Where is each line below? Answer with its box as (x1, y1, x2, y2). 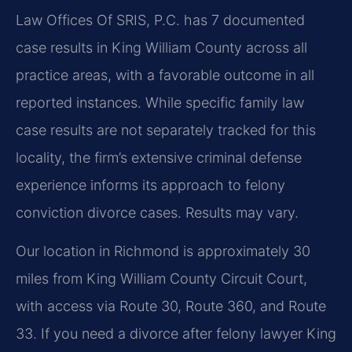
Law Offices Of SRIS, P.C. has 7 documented (16, 11, 305, 28)
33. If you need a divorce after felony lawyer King (16, 325, 336, 343)
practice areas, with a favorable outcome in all (16, 66, 314, 83)
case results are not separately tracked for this (16, 121, 316, 138)
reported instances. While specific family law (16, 93, 304, 111)
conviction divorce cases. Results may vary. (16, 203, 299, 221)
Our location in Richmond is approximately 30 (16, 243, 310, 260)
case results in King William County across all (16, 38, 307, 56)
